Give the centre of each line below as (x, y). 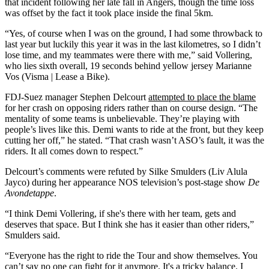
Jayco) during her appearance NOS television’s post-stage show (126, 182)
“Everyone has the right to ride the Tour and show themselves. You (131, 255)
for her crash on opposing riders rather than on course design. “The (131, 107)
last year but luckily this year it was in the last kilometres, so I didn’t (133, 44)
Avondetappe (29, 193)
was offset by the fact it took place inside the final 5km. (109, 13)
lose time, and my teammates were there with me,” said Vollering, (128, 55)
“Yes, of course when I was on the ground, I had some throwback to (134, 33)
